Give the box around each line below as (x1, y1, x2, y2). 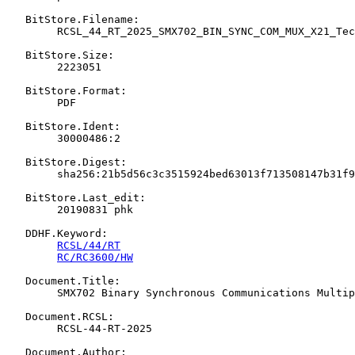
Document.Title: (6, 274, 120, 287)
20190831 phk (6, 203, 25, 216)
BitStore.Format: (6, 84, 127, 97)
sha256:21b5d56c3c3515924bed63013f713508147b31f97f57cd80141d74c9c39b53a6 (6, 167, 25, 180)
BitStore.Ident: (6, 120, 120, 132)
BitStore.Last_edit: (6, 191, 146, 204)
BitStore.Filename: (6, 13, 139, 25)
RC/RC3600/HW (57, 250, 133, 263)
